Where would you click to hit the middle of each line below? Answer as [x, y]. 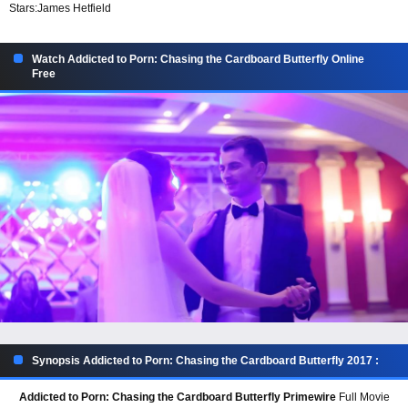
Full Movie [362, 398]
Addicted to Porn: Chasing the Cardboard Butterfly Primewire [177, 398]
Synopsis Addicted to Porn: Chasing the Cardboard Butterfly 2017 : [205, 361]
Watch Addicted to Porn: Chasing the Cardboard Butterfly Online [198, 60]
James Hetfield [74, 9]
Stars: [23, 9]
